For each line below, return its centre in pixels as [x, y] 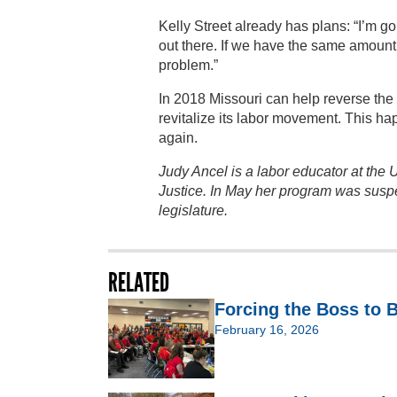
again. [178, 137]
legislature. [193, 210]
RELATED [139, 282]
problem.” [188, 65]
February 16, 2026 [267, 329]
